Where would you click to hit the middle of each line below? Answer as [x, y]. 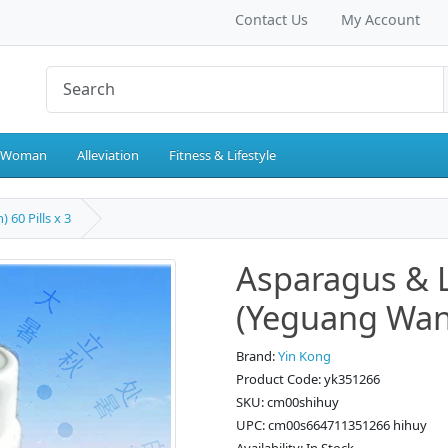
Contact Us [269, 19]
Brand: [257, 356]
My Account [380, 19]
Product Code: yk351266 [308, 379]
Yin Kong [304, 356]
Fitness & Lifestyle [222, 155]
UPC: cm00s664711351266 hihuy [331, 425]
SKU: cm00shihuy [287, 402]
